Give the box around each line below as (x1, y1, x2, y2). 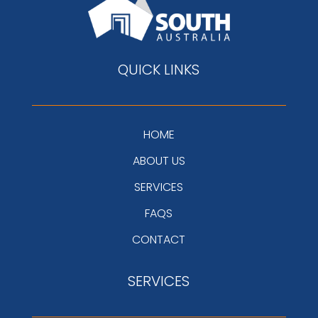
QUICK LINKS (118, 59, 200, 79)
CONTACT (132, 231, 186, 248)
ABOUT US (132, 152, 185, 169)
